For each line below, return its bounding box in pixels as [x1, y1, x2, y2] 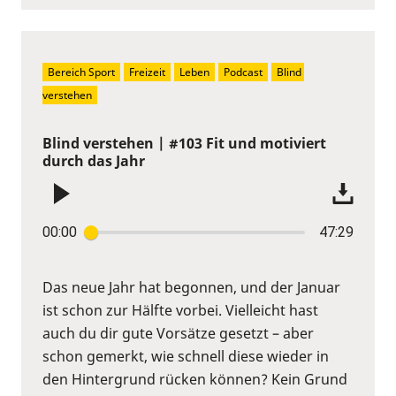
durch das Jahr [42, 150, 145, 171]
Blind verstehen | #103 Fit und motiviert [42, 133, 326, 153]
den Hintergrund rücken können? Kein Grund [42, 369, 347, 389]
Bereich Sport [48, 64, 115, 80]
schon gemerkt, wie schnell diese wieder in [42, 346, 329, 366]
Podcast [224, 64, 263, 80]
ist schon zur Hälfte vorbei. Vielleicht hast [42, 300, 318, 320]
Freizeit [129, 64, 165, 80]
